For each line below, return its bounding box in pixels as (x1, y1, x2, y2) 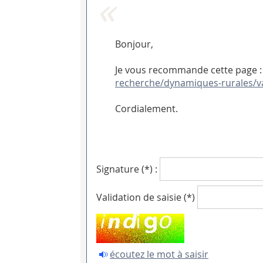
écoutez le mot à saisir (110, 248, 208, 261)
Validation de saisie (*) (96, 191, 195, 204)
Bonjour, (115, 38, 153, 51)
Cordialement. (115, 102, 178, 116)
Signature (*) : (96, 163, 157, 176)
